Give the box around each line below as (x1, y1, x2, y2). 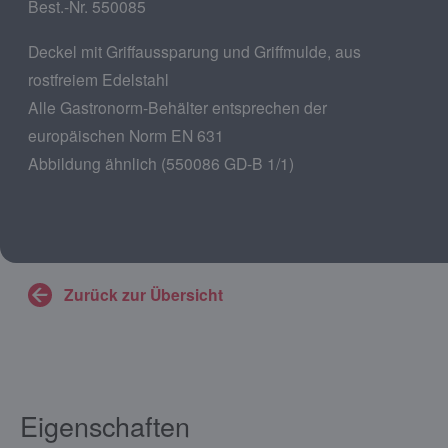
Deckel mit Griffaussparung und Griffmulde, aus (28, 39, 361, 62)
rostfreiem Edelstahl (28, 67, 169, 90)
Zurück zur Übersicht (64, 282, 223, 306)
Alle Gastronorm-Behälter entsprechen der (28, 95, 327, 118)
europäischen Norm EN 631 (28, 123, 224, 146)
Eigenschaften (20, 405, 190, 445)
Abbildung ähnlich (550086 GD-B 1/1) (28, 151, 294, 174)
